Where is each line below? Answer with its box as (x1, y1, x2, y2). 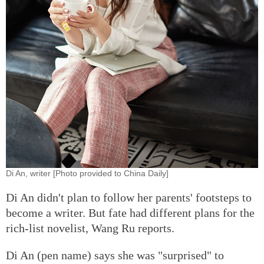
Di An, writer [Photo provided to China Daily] (6, 168, 169, 178)
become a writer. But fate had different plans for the (6, 206, 255, 219)
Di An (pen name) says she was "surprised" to (6, 248, 224, 262)
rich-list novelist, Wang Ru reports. (6, 221, 177, 235)
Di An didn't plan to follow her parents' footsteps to (6, 190, 252, 204)
